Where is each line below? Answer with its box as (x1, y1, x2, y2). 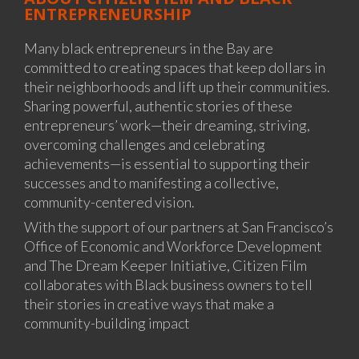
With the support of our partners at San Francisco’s (24, 217, 333, 236)
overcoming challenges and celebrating (24, 135, 265, 153)
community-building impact (24, 313, 190, 332)
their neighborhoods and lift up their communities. (24, 77, 330, 95)
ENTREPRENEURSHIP (24, 2, 192, 25)
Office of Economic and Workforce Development (24, 236, 322, 255)
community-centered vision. (24, 192, 195, 211)
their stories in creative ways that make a (24, 294, 274, 313)
